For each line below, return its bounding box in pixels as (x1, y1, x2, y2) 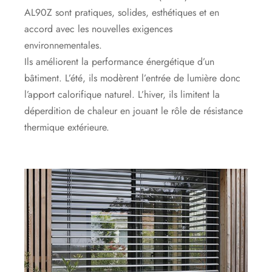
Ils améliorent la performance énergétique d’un (24, 54, 215, 69)
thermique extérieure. (24, 120, 110, 134)
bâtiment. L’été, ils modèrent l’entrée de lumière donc (24, 70, 241, 85)
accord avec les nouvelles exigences (24, 21, 173, 36)
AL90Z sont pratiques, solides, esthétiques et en (24, 5, 220, 19)
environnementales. (24, 38, 103, 52)
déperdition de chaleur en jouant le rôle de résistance (24, 103, 243, 118)
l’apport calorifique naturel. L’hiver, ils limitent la (24, 87, 220, 101)
